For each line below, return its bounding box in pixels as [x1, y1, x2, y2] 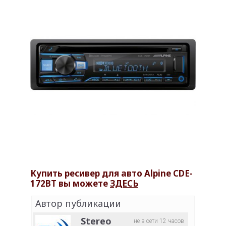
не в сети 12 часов [134, 217, 184, 225]
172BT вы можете [30, 178, 110, 190]
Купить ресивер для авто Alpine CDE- [30, 167, 193, 180]
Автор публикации [35, 197, 121, 210]
